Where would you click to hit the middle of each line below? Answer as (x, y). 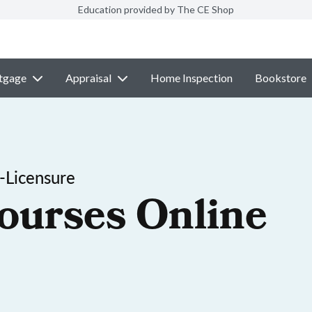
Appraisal (88, 78)
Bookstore (280, 78)
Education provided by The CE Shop (156, 9)
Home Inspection (191, 78)
